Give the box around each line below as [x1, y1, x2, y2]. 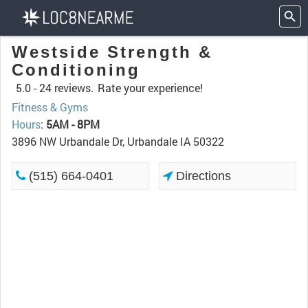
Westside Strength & [12, 43, 212, 61]
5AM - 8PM [46, 117, 100, 131]
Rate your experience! [98, 80, 203, 95]
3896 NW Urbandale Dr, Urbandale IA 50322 [12, 134, 224, 148]
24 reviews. [39, 80, 93, 95]
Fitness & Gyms [12, 100, 88, 114]
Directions [173, 169, 232, 183]
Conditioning [12, 60, 140, 79]
